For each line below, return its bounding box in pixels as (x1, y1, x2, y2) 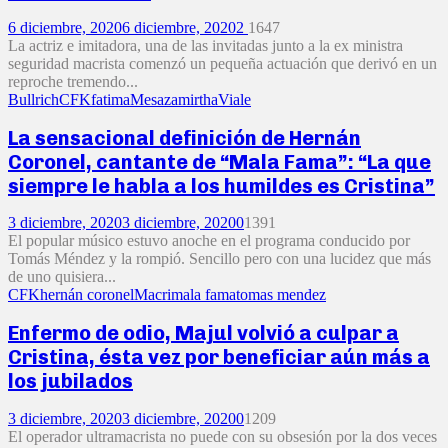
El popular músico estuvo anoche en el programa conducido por (8, 232, 410, 250)
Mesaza (130, 91, 178, 109)
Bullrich (8, 91, 59, 109)
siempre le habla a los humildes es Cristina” (8, 173, 435, 198)
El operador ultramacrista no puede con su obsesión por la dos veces (8, 427, 437, 445)
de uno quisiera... (8, 268, 116, 286)
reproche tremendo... (8, 73, 138, 91)
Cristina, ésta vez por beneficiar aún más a (8, 345, 430, 369)
